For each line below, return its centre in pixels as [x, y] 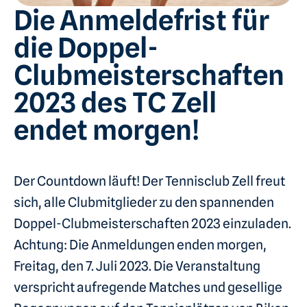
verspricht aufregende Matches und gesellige [148, 287]
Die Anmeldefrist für [142, 20]
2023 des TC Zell [115, 102]
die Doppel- [86, 47]
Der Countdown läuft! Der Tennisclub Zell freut [149, 181]
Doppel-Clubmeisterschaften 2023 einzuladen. [152, 223]
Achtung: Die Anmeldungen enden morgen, [140, 245]
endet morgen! [107, 129]
